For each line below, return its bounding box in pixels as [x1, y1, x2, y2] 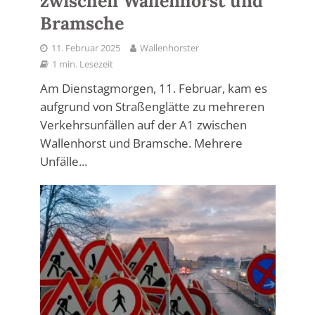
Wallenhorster [139, 41, 199, 54]
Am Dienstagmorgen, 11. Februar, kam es [39, 79, 267, 96]
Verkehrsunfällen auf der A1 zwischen [39, 116, 247, 133]
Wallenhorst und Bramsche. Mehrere [39, 134, 243, 151]
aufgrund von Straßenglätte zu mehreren [39, 98, 264, 115]
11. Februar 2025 [51, 41, 120, 54]
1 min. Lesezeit [51, 58, 113, 70]
